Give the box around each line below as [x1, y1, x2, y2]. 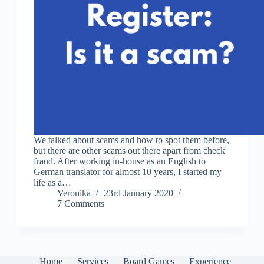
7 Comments [57, 199, 104, 209]
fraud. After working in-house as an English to [33, 156, 206, 167]
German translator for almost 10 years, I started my [33, 167, 222, 177]
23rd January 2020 [103, 188, 173, 199]
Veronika [57, 188, 91, 199]
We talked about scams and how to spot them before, [33, 135, 229, 146]
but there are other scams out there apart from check [33, 146, 225, 156]
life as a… [33, 177, 71, 188]
